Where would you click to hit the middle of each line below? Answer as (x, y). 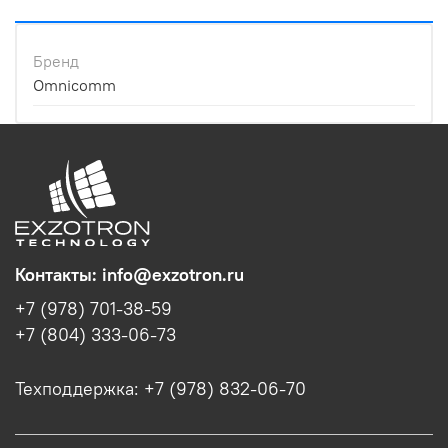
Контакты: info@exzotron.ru (129, 275)
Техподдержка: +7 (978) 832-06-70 (160, 389)
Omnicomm (74, 84)
